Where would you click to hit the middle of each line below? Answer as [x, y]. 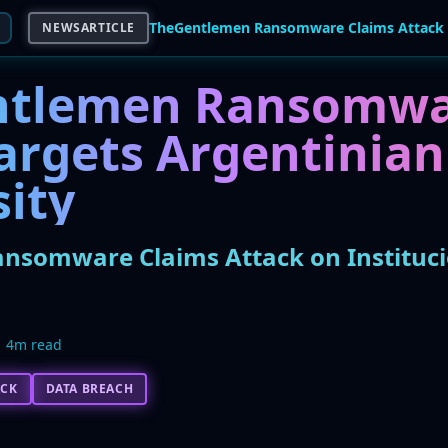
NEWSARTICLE [89, 27]
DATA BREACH [89, 388]
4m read [33, 344]
